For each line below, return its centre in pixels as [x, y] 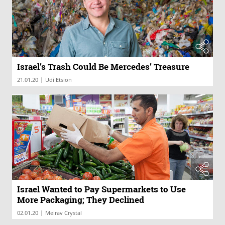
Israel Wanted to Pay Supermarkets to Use [101, 189]
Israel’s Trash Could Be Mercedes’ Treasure [103, 67]
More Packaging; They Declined [81, 199]
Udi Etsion [59, 80]
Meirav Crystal [64, 212]
